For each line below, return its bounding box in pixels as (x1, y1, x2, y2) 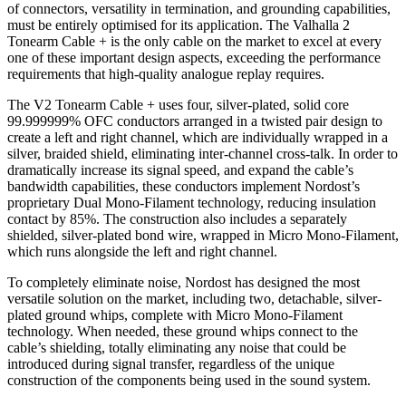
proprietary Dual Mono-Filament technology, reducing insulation (7, 195, 376, 211)
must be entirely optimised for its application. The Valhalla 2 (7, 17, 350, 34)
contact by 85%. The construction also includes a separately (7, 211, 347, 227)
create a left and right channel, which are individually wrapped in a (7, 130, 388, 146)
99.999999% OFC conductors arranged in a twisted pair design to (7, 113, 382, 130)
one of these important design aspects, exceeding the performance (7, 50, 381, 66)
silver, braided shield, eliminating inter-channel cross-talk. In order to (7, 146, 398, 162)
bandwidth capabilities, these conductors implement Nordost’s (7, 179, 360, 195)
